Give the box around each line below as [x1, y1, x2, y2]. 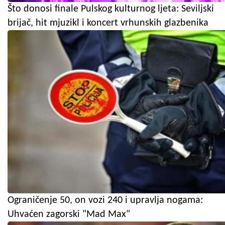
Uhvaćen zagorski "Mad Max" [8, 209, 130, 219]
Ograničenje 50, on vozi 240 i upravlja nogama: [8, 195, 203, 205]
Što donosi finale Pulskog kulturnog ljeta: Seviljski [8, 4, 214, 14]
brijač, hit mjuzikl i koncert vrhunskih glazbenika [8, 18, 208, 28]
